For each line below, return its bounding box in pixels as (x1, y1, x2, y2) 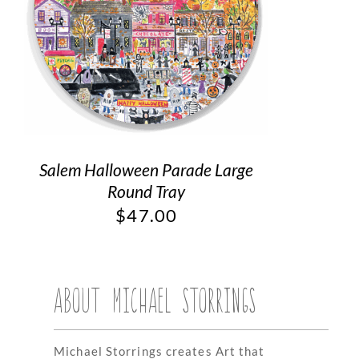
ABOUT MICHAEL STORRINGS (54, 277, 257, 321)
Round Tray (107, 180, 186, 201)
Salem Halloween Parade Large (39, 159, 254, 179)
